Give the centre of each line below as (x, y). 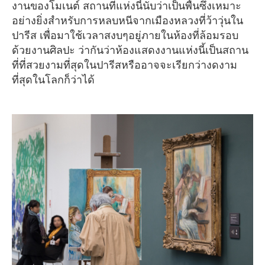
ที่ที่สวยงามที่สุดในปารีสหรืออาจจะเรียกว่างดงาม (125, 65)
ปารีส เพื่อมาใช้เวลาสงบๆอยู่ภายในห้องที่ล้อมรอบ (125, 35)
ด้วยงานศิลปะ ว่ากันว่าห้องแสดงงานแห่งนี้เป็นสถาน (130, 50)
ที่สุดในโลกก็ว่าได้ (53, 80)
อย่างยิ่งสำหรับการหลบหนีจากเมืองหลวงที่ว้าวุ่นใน (127, 20)
